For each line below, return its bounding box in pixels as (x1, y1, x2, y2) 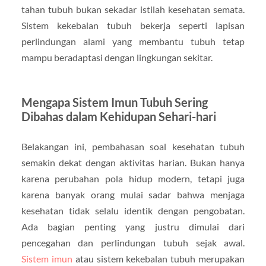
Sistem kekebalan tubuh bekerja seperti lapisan (21, 20, 245, 31)
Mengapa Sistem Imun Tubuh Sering (21, 95, 208, 110)
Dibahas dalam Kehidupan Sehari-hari (21, 109, 216, 124)
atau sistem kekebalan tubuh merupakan (72, 253, 245, 265)
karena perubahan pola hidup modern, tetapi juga (21, 173, 245, 185)
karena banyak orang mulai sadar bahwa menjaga (21, 189, 245, 201)
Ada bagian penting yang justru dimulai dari (21, 221, 245, 233)
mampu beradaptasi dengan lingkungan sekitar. (21, 52, 213, 64)
